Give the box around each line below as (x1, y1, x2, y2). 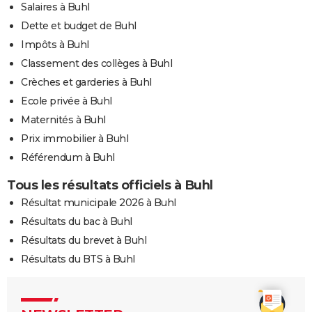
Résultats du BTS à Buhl (21, 252, 135, 265)
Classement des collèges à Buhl (21, 56, 172, 70)
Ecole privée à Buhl (21, 94, 112, 107)
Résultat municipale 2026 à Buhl (21, 196, 176, 209)
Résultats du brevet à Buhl (21, 233, 146, 247)
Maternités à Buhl (21, 113, 106, 126)
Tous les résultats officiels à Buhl (7, 177, 213, 193)
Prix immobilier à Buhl (21, 132, 128, 145)
